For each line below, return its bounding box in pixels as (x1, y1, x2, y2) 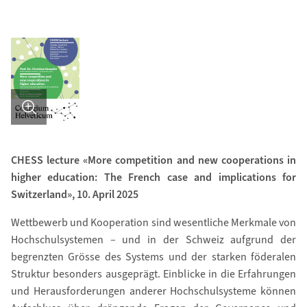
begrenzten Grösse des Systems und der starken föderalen (10, 249, 297, 265)
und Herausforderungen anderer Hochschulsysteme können (10, 284, 297, 299)
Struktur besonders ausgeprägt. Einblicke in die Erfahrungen (10, 267, 297, 282)
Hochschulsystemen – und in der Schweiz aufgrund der (10, 232, 297, 247)
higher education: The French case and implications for (10, 170, 297, 185)
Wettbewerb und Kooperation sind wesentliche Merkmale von (10, 215, 297, 230)
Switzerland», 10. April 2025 (10, 187, 138, 202)
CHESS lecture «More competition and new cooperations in (10, 153, 297, 168)
